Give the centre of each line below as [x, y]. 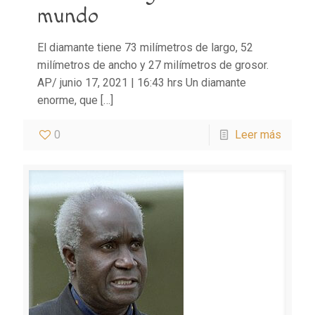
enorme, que [67, 101]
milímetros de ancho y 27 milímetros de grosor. [153, 65]
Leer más [258, 135]
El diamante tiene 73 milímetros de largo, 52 [145, 48]
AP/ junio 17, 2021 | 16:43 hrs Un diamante [142, 83]
